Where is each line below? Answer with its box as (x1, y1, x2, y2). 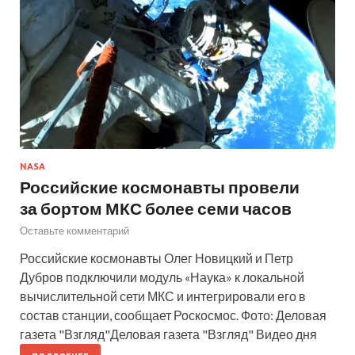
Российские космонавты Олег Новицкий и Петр (20, 250, 293, 266)
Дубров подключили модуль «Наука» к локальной (20, 269, 304, 285)
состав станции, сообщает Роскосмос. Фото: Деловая (20, 307, 326, 323)
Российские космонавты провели (20, 177, 300, 197)
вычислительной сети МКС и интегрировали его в (20, 288, 306, 304)
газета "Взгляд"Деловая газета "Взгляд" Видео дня (20, 326, 317, 342)
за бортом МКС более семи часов (20, 198, 292, 219)
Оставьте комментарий (20, 224, 129, 238)
